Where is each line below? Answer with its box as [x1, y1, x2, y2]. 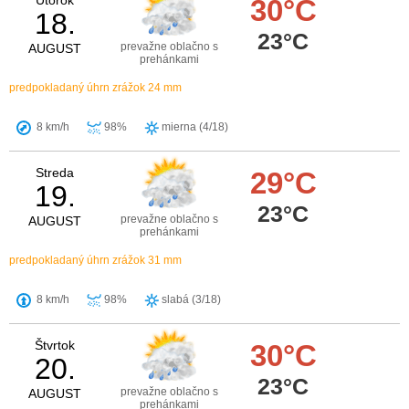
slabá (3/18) [159, 293, 221, 307]
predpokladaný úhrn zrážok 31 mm [9, 254, 182, 267]
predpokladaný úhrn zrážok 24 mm [9, 81, 182, 95]
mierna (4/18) [159, 121, 228, 134]
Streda [36, 165, 74, 181]
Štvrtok [35, 338, 75, 353]
